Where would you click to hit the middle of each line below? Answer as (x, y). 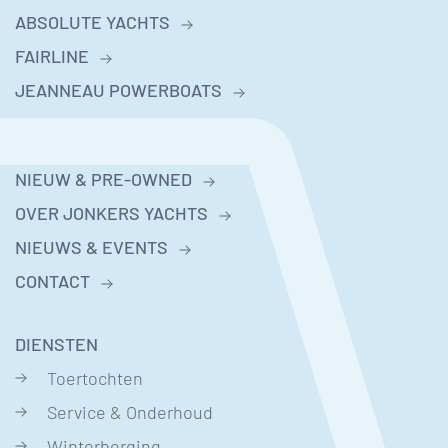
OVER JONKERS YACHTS (111, 213)
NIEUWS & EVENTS (91, 247)
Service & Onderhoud (130, 412)
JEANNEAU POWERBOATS (118, 90)
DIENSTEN (56, 344)
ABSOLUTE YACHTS (92, 22)
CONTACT (52, 281)
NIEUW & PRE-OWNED (103, 179)
